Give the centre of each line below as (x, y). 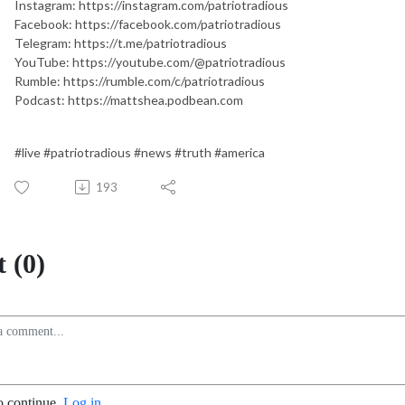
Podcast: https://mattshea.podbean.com (129, 99)
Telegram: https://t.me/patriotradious (121, 42)
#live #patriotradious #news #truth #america (140, 152)
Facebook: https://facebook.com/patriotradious (148, 24)
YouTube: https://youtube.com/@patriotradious (150, 61)
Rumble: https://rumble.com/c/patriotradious (140, 80)
